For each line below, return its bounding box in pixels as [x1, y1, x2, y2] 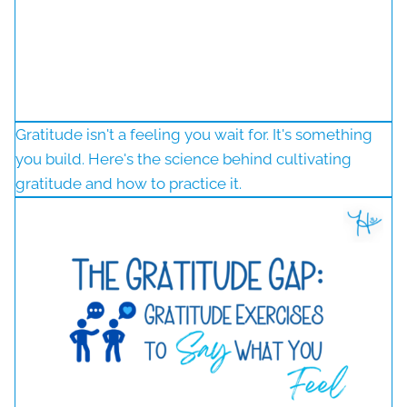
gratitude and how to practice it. [15, 174, 242, 193]
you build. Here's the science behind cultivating [15, 149, 352, 168]
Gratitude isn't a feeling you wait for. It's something [15, 124, 372, 144]
